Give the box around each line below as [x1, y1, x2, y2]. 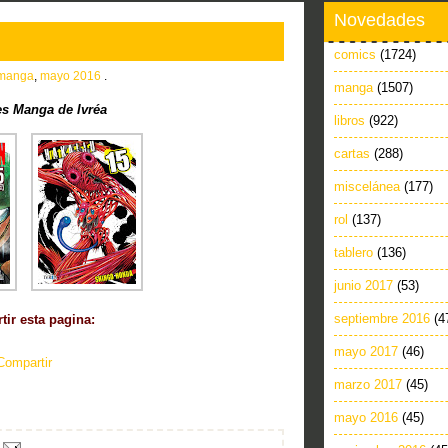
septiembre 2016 [334, 311, 430, 326]
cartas [334, 146, 370, 161]
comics [334, 47, 376, 62]
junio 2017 [334, 278, 393, 293]
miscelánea [334, 179, 400, 194]
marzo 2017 [334, 377, 402, 392]
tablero [334, 245, 373, 260]
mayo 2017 [334, 344, 398, 359]
